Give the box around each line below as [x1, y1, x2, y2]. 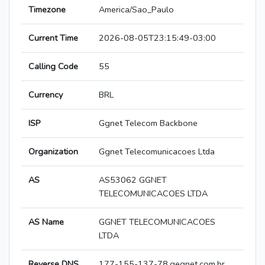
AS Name [28, 216, 64, 228]
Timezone [28, 4, 66, 16]
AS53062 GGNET [99, 174, 167, 186]
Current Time [28, 32, 78, 44]
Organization [28, 146, 78, 158]
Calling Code [28, 60, 78, 73]
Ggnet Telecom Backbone [99, 117, 198, 130]
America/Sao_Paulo [99, 4, 174, 16]
